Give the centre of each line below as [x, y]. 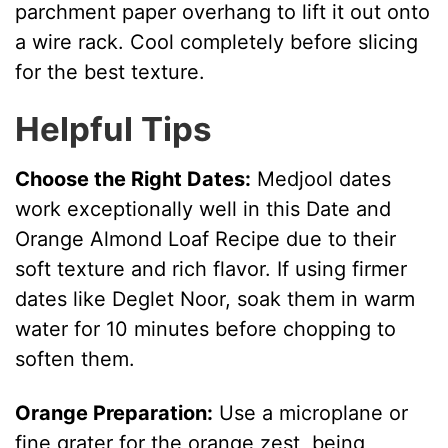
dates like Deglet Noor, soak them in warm [215, 298]
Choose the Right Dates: [133, 178]
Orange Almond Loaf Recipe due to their [206, 238]
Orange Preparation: [114, 412]
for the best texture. [110, 72]
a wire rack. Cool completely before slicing [217, 42]
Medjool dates [321, 178]
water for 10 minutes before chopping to [206, 328]
